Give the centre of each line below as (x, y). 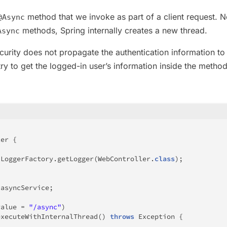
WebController (124, 159)
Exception (157, 216)
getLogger (75, 159)
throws (122, 216)
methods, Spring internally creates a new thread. (113, 30)
